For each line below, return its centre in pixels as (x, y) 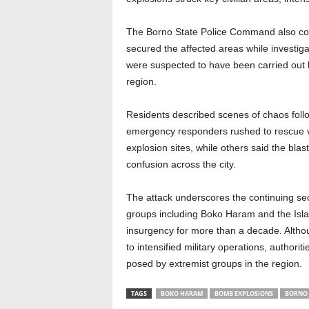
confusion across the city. (181, 164)
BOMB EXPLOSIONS (243, 293)
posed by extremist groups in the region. (214, 263)
